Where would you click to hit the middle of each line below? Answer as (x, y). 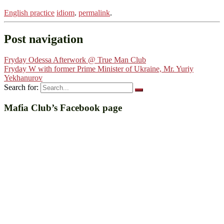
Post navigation (43, 39)
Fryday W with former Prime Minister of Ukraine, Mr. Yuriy (99, 69)
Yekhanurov (23, 78)
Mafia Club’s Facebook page (63, 108)
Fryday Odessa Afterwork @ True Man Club (75, 60)
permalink (94, 12)
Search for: (21, 87)
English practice (29, 12)
